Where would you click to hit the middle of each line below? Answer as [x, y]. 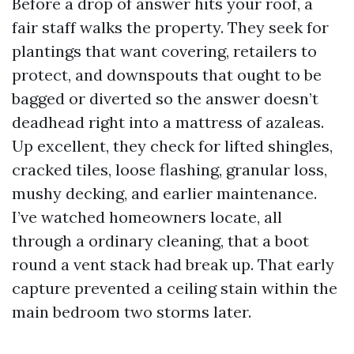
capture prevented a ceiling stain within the [175, 288]
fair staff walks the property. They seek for [170, 27]
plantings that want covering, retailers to [164, 51]
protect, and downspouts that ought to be [167, 75]
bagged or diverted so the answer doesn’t [165, 98]
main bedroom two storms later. [132, 312]
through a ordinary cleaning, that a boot [160, 241]
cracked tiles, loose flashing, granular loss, [169, 169]
